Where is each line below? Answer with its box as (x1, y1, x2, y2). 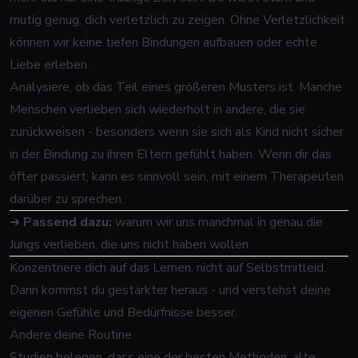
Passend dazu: (23, 213, 112, 231)
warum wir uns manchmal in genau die (115, 213, 323, 231)
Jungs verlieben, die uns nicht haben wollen (10, 236, 249, 253)
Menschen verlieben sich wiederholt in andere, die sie (10, 101, 305, 118)
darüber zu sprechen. (10, 190, 124, 208)
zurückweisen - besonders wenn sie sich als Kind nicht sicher (10, 123, 344, 141)
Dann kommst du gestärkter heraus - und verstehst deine (10, 281, 331, 299)
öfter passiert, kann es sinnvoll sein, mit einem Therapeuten (10, 168, 344, 185)
